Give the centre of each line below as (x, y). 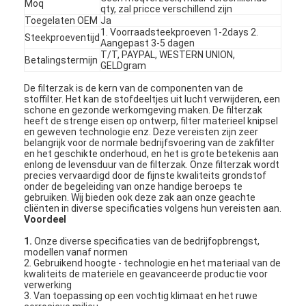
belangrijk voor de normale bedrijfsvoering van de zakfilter (150, 142)
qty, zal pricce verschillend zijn (167, 9)
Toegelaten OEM (61, 20)
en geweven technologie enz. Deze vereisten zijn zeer (141, 131)
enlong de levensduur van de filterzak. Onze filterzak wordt (152, 164)
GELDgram (124, 65)
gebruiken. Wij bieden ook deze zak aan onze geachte (140, 197)
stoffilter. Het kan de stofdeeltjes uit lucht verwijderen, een (152, 99)
